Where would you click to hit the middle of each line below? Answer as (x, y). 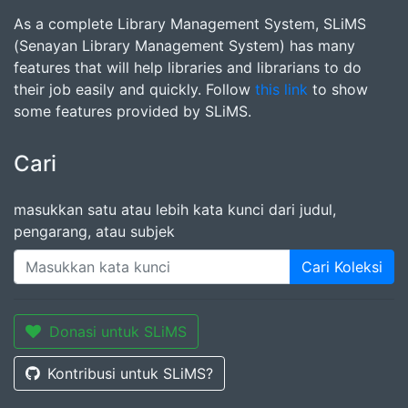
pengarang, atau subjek (94, 231)
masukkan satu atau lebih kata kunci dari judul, (175, 209)
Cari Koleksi (342, 267)
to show (338, 89)
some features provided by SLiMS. (133, 111)
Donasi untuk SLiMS (118, 331)
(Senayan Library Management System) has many (184, 46)
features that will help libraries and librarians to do (188, 67)
